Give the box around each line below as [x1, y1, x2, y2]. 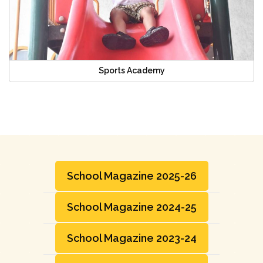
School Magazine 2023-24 [66, 231, 197, 244]
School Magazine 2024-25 [66, 200, 197, 213]
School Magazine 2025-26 [66, 169, 197, 182]
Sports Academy [98, 65, 165, 75]
